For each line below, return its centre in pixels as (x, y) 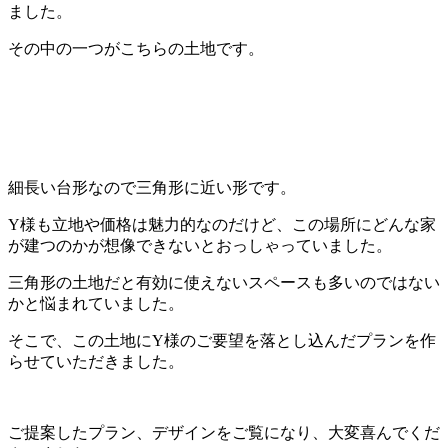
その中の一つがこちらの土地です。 (136, 48)
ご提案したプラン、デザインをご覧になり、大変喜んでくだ (224, 432)
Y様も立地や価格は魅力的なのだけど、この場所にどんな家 (222, 224)
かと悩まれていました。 (96, 303)
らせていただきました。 (96, 361)
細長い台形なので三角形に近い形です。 (152, 187)
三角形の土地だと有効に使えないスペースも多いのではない (224, 282)
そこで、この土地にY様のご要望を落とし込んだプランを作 (222, 340)
